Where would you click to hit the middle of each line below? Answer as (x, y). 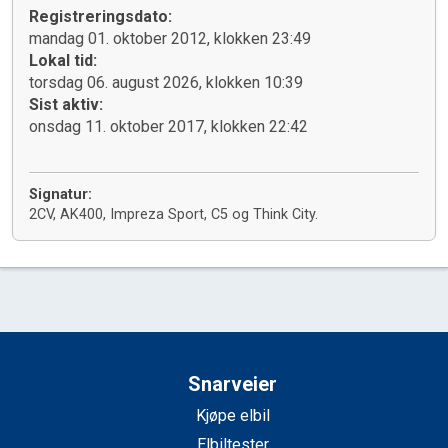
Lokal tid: (63, 61)
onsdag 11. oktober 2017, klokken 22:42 (168, 127)
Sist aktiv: (66, 105)
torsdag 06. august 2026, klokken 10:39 (166, 83)
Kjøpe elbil (232, 416)
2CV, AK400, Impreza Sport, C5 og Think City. (173, 215)
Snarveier (233, 384)
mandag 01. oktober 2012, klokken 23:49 (170, 39)
